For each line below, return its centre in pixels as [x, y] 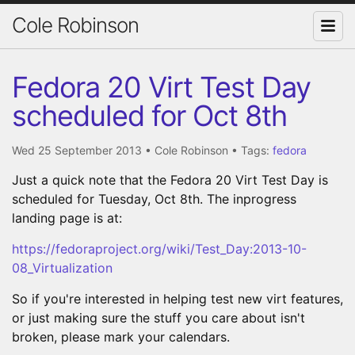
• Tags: [252, 150]
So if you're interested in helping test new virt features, [177, 298]
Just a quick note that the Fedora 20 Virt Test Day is [170, 179]
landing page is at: [67, 218]
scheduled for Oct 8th [149, 115]
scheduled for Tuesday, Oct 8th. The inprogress [154, 198]
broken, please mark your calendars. [121, 336]
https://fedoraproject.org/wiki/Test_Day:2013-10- [159, 248]
